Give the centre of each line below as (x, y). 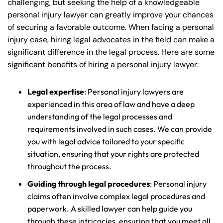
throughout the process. (69, 167)
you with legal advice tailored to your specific (106, 142)
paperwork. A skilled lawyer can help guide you (110, 209)
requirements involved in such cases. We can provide (120, 129)
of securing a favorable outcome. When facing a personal (111, 27)
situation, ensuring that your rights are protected (113, 154)
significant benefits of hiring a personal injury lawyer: (103, 65)
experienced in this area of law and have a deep (111, 104)
